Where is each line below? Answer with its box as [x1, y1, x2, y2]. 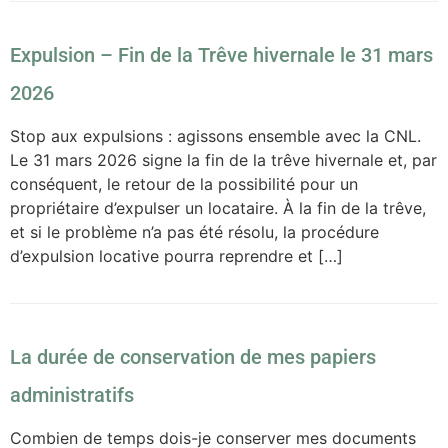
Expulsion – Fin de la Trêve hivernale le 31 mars [10, 43, 433, 68]
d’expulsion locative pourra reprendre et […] [10, 246, 343, 267]
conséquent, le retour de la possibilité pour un [10, 174, 358, 195]
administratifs [10, 382, 134, 407]
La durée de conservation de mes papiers [10, 344, 376, 369]
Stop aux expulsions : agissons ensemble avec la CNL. [10, 126, 421, 147]
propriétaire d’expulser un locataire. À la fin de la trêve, [10, 198, 426, 219]
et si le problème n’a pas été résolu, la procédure [10, 222, 379, 243]
